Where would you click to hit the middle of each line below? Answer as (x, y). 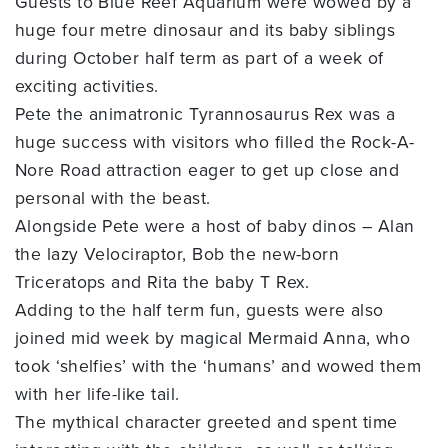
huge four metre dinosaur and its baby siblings (205, 30)
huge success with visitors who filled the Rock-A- (215, 142)
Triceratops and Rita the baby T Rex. (162, 282)
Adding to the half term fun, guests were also (199, 310)
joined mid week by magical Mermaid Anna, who (213, 338)
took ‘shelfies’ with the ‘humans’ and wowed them (218, 366)
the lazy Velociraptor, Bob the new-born (177, 254)
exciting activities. (87, 86)
